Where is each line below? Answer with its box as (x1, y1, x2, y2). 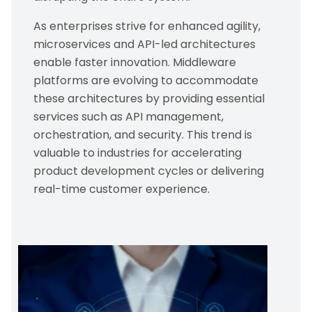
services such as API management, (33, 109, 224, 125)
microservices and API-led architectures (33, 36, 256, 52)
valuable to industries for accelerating (33, 145, 242, 161)
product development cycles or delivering (33, 163, 264, 179)
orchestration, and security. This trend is (33, 127, 252, 143)
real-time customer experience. (33, 181, 212, 197)
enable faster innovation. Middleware (33, 54, 236, 70)
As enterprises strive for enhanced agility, (33, 18, 260, 34)
